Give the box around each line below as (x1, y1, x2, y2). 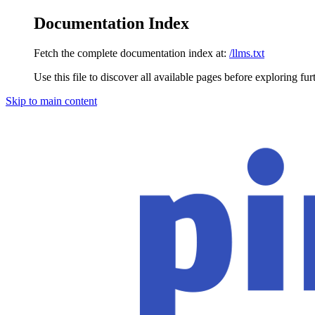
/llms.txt (229, 46, 264, 59)
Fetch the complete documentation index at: (34, 46, 226, 59)
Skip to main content (6, 94, 97, 107)
